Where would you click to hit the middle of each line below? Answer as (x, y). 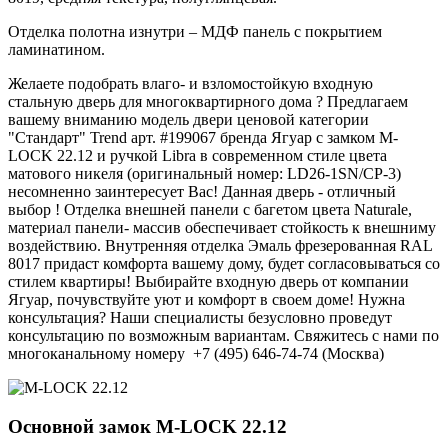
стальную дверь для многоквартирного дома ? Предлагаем (208, 101)
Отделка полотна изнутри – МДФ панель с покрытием (195, 31)
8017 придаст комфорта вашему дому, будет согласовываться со (224, 263)
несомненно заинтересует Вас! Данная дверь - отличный (202, 191)
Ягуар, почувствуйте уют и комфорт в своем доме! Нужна (206, 299)
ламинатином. (56, 49)
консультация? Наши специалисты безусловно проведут (200, 317)
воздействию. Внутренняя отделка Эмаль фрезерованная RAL (220, 245)
